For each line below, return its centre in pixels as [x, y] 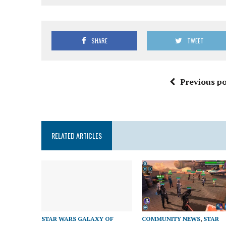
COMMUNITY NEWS [171, 218]
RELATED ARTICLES [77, 136]
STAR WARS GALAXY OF [77, 218]
